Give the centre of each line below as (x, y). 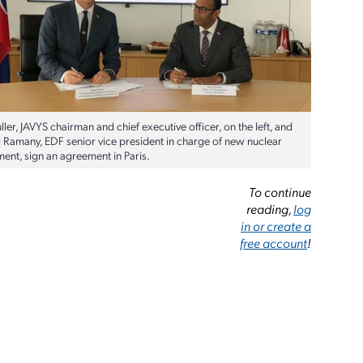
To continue (280, 191)
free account (274, 242)
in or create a (276, 225)
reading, (270, 208)
